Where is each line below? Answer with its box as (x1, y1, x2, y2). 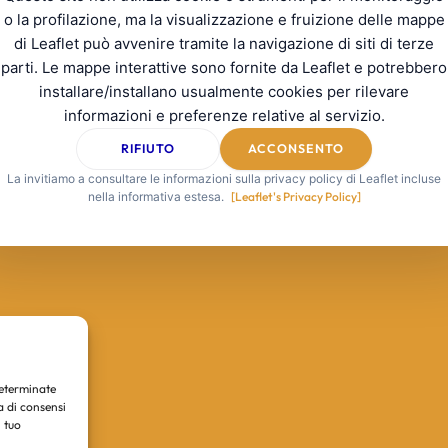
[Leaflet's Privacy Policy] (230, 188, 361, 204)
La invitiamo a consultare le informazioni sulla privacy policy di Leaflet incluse (7, 170, 441, 186)
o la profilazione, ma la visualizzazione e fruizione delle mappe (3, 10, 445, 30)
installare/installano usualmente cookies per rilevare (39, 82, 409, 102)
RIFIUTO (121, 141, 175, 156)
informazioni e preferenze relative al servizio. (63, 106, 385, 126)
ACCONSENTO (248, 141, 344, 156)
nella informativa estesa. (87, 188, 227, 204)
